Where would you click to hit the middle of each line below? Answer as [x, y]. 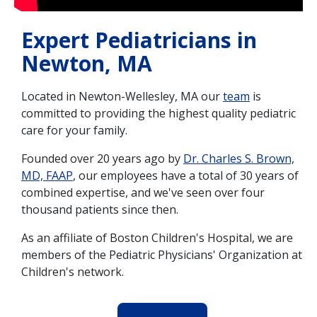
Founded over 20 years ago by [102, 159]
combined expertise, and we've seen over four [143, 193]
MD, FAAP [47, 176]
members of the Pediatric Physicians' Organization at [162, 255]
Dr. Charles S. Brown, [239, 159]
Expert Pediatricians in [139, 40]
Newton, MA [87, 64]
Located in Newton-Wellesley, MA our [122, 97]
